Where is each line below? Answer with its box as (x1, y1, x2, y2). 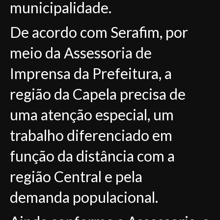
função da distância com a (10, 147, 175, 165)
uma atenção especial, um (10, 106, 174, 123)
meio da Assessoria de (10, 44, 152, 61)
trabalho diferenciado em (10, 126, 172, 144)
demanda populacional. (10, 188, 158, 206)
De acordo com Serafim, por (10, 23, 188, 41)
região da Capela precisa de (10, 85, 186, 103)
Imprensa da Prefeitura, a (10, 64, 172, 82)
